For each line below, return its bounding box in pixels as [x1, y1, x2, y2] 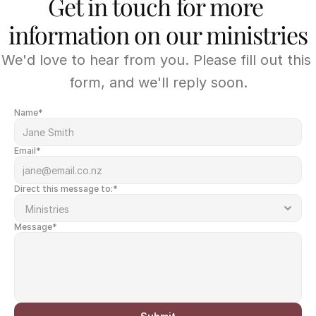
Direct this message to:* [14, 183, 118, 194]
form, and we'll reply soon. [68, 74, 248, 91]
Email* [14, 145, 41, 156]
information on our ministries [8, 18, 308, 51]
